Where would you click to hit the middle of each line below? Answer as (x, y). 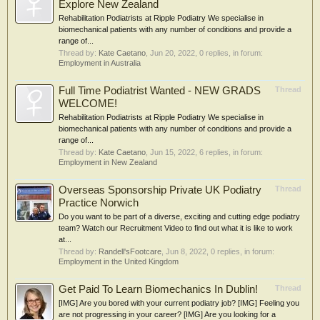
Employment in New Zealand (108, 162)
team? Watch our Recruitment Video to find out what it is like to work (176, 228)
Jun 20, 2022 (172, 53)
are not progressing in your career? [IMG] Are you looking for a (167, 314)
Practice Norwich (99, 203)
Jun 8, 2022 (186, 251)
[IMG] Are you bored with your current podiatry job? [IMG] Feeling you (179, 303)
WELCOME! (88, 104)
